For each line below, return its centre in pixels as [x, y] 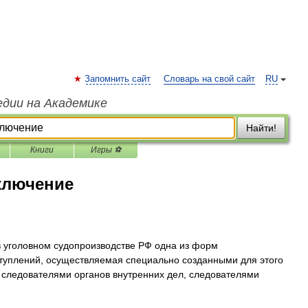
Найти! [261, 128]
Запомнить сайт [118, 79]
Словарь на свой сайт [209, 79]
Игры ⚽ [106, 150]
